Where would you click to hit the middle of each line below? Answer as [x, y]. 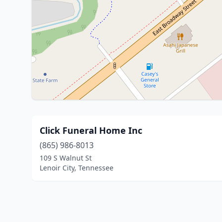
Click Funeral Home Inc [91, 130]
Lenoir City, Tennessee [77, 168]
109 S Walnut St [66, 158]
